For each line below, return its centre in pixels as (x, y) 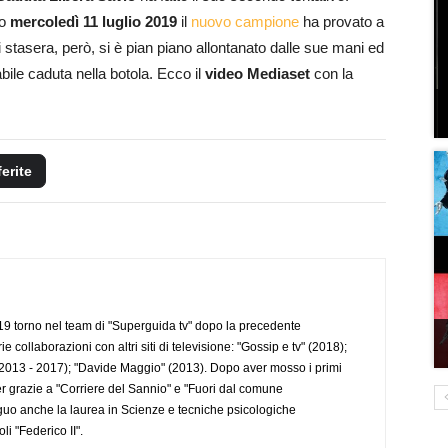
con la (331, 73)
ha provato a (341, 21)
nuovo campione (245, 21)
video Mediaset (257, 73)
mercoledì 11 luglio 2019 (93, 21)
